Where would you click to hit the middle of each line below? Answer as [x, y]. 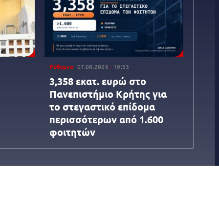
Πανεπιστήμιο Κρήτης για [108, 94]
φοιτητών [72, 132]
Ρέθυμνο [61, 66]
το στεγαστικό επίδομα [102, 106]
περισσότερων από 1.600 [106, 119]
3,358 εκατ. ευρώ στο [98, 81]
